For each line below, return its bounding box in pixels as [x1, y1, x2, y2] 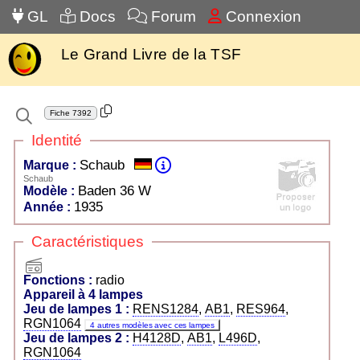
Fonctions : [23, 273, 96, 287]
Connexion [222, 8, 301, 25]
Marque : [23, 158, 80, 172]
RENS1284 [133, 302, 198, 316]
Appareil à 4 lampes [23, 288, 143, 301]
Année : [23, 200, 74, 214]
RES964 [236, 302, 285, 316]
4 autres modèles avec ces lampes [90, 321, 215, 329]
